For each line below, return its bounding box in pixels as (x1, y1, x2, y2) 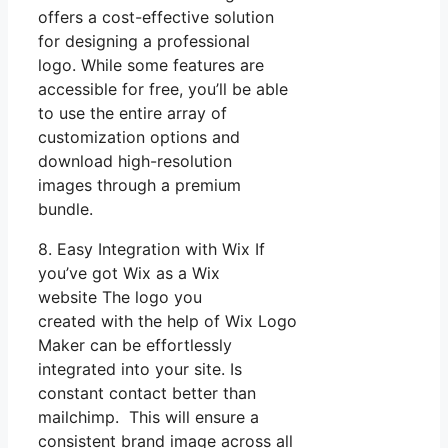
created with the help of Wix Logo (38, 310, 297, 331)
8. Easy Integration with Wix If (38, 238, 265, 259)
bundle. (38, 198, 93, 219)
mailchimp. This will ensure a (38, 406, 259, 427)
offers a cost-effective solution (38, 6, 274, 27)
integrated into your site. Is (38, 358, 242, 379)
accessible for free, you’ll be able (38, 78, 288, 99)
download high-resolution (38, 150, 232, 171)
